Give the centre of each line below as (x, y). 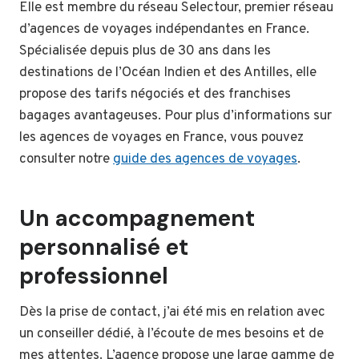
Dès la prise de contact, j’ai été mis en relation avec (172, 313)
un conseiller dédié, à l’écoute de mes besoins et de (171, 335)
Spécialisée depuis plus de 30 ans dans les (145, 52)
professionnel (94, 276)
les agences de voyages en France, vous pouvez (161, 138)
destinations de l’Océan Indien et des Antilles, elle (168, 73)
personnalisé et (104, 248)
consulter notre (66, 160)
